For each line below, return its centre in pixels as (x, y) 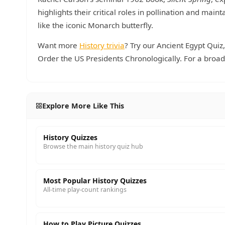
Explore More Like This (83, 106)
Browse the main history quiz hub (93, 146)
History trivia (102, 45)
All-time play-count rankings (85, 190)
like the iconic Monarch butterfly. (95, 25)
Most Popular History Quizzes (95, 181)
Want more (59, 45)
